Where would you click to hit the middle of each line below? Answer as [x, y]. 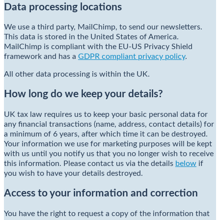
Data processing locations [63, 7]
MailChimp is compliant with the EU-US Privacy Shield [98, 47]
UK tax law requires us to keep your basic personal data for [106, 114]
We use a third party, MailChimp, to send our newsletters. [103, 27]
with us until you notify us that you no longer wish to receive [109, 153]
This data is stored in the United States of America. [91, 37]
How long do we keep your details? [83, 94]
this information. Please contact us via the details [90, 163]
